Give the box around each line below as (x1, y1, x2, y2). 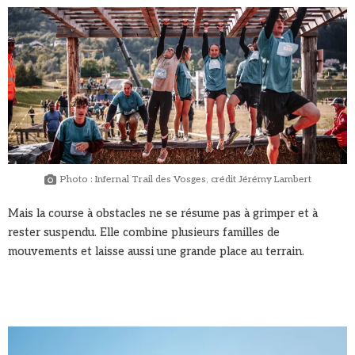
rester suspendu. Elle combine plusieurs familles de (8, 226, 280, 240)
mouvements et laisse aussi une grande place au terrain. (8, 245, 304, 259)
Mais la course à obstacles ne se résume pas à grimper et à (8, 207, 318, 221)
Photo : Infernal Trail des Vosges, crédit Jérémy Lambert (59, 174, 311, 186)
